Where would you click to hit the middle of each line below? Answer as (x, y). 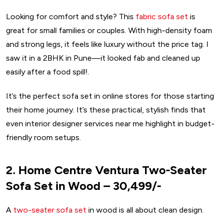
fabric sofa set (162, 17)
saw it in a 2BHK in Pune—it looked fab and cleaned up (103, 58)
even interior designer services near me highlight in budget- (110, 123)
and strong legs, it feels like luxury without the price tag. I (107, 44)
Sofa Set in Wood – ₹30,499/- (84, 185)
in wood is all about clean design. (145, 210)
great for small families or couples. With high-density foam (109, 31)
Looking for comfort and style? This (71, 17)
